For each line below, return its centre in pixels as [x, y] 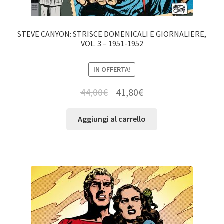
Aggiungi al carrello [112, 119]
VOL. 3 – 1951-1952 [112, 43]
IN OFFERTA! [112, 70]
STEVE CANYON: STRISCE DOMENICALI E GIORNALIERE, [112, 34]
